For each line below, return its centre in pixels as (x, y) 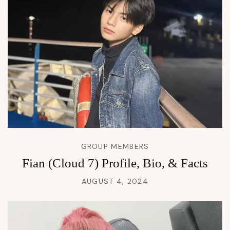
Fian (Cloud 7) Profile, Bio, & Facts (115, 163)
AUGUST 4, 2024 (115, 181)
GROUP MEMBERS (115, 147)
